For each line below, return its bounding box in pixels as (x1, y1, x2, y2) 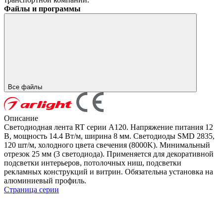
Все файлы (8, 83, 44, 91)
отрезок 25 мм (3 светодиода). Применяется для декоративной (4, 149, 214, 158)
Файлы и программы (4, 4, 81, 13)
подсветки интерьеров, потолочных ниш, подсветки (4, 158, 181, 167)
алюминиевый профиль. (4, 176, 86, 185)
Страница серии (4, 185, 59, 194)
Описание (4, 113, 38, 122)
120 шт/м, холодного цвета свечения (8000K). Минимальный (4, 140, 210, 149)
